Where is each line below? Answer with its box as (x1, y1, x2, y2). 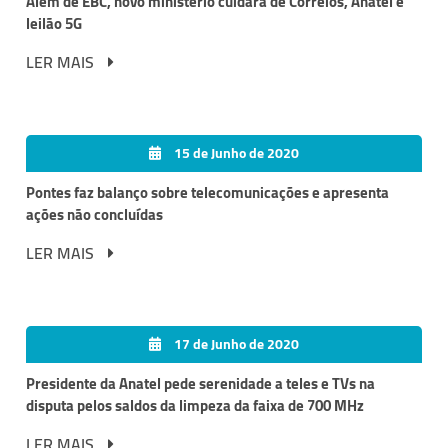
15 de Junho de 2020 (171, 140, 299, 167)
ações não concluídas (26, 200, 163, 230)
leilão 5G (26, 9, 82, 39)
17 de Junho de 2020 (171, 330, 299, 357)
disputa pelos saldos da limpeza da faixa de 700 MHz (26, 390, 364, 420)
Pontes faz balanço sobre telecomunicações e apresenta (26, 178, 389, 208)
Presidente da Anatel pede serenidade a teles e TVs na (26, 368, 375, 398)
